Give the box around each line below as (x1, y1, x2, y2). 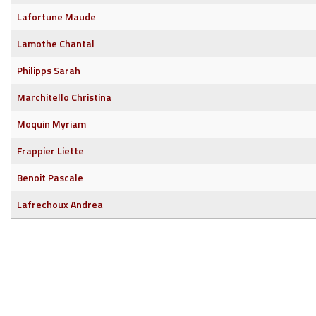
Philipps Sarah (17, 63, 80, 78)
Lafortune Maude (17, 9, 96, 24)
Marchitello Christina (17, 90, 111, 104)
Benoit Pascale (17, 170, 83, 185)
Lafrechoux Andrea (17, 197, 103, 212)
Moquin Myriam (17, 116, 86, 131)
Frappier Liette (17, 143, 84, 158)
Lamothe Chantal (17, 36, 95, 51)
